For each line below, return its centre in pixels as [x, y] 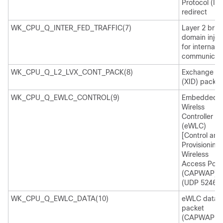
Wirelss [193, 107]
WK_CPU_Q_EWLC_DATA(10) [60, 199]
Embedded [200, 98]
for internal [199, 47]
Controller [197, 116]
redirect [194, 12]
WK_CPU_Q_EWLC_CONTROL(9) [65, 98]
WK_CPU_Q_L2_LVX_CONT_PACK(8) [72, 72]
